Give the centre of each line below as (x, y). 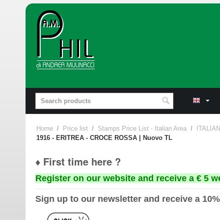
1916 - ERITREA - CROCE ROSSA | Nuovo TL (104, 138)
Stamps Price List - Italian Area (142, 128)
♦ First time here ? (78, 161)
